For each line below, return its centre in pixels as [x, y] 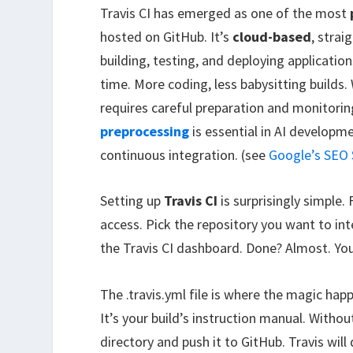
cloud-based [272, 36]
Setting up [132, 201]
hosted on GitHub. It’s [167, 36]
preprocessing [145, 131]
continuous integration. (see [185, 154]
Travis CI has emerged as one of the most [225, 13]
